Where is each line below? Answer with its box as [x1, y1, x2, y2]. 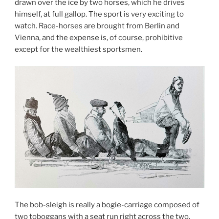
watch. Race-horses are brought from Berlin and [15, 21, 179, 30]
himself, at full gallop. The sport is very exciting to [15, 9, 184, 19]
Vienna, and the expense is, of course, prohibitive [15, 33, 183, 42]
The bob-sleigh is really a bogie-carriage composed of [15, 200, 199, 209]
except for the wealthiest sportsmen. [15, 44, 142, 54]
